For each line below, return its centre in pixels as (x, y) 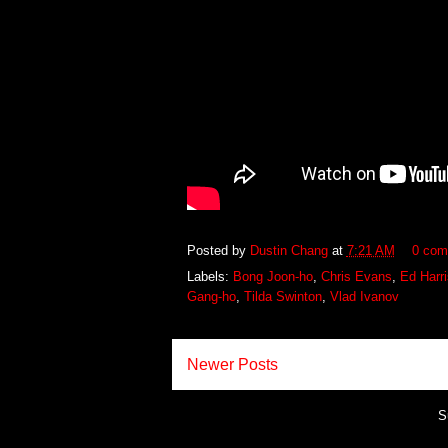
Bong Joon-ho (272, 277)
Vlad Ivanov (364, 297)
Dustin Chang (290, 250)
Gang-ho (211, 297)
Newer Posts (232, 365)
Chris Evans (356, 277)
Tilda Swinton (282, 297)
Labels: (209, 277)
